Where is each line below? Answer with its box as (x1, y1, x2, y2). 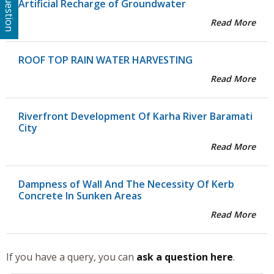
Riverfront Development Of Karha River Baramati (18, 109, 253, 124)
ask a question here (136, 250, 233, 264)
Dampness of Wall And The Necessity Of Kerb (18, 177, 234, 191)
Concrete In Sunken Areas (18, 189, 142, 203)
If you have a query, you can (6, 250, 136, 264)
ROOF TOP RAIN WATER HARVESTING (18, 53, 193, 67)
